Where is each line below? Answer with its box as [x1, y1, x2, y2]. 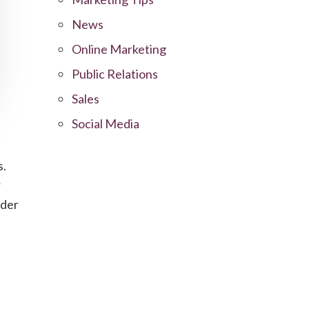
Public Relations [72, 66, 159, 81]
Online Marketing [72, 41, 167, 57]
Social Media [72, 115, 140, 131]
